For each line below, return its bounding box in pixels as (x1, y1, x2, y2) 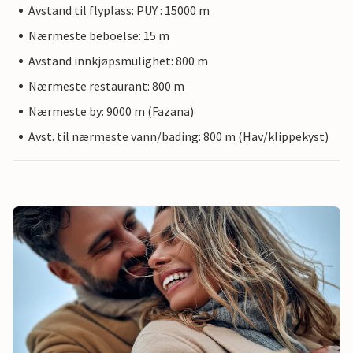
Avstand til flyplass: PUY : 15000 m (28, 2, 210, 19)
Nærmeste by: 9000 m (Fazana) (28, 103, 194, 120)
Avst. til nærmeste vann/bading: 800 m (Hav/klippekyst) (28, 128, 329, 145)
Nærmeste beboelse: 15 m (28, 28, 169, 44)
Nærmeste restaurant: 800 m (28, 78, 184, 95)
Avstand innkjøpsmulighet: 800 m (28, 53, 208, 69)
